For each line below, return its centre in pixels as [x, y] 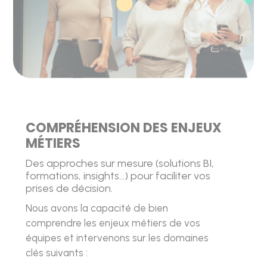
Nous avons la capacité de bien [97, 208]
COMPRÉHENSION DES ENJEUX [123, 128]
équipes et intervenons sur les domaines [117, 238]
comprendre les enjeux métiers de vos [113, 223]
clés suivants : [56, 253]
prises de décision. [69, 189]
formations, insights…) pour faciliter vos [118, 176]
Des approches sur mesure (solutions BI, [119, 164]
